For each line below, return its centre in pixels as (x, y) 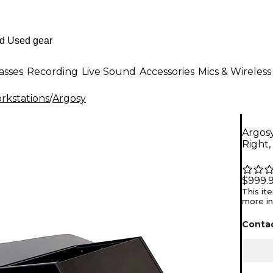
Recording (52, 71)
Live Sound (109, 71)
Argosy (69, 98)
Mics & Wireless (235, 71)
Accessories (167, 71)
